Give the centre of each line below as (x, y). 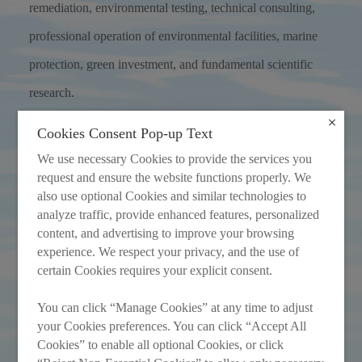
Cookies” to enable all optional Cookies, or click (161, 345)
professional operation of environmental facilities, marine (173, 36)
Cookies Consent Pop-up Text (125, 134)
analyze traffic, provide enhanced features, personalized (179, 215)
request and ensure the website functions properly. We (175, 178)
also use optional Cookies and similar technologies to (172, 196)
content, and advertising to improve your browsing (166, 234)
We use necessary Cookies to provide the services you (175, 159)
